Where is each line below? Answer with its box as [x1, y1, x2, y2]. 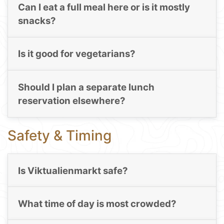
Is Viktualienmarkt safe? [17, 164, 128, 176]
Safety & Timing [7, 127, 111, 144]
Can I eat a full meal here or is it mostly [17, 1, 190, 13]
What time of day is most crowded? [17, 197, 176, 209]
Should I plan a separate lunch [17, 81, 154, 93]
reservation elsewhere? [17, 94, 125, 106]
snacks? [17, 14, 56, 26]
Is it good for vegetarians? [17, 48, 135, 60]
